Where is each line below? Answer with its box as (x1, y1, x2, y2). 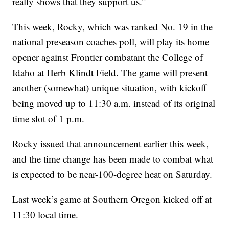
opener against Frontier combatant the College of (12, 51, 203, 64)
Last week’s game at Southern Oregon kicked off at (12, 193, 212, 206)
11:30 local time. (12, 208, 79, 221)
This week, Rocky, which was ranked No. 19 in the (12, 20, 213, 33)
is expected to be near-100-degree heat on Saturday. (12, 168, 213, 181)
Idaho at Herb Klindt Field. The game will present (12, 66, 208, 79)
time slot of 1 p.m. (12, 112, 85, 125)
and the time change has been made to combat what (12, 152, 214, 166)
